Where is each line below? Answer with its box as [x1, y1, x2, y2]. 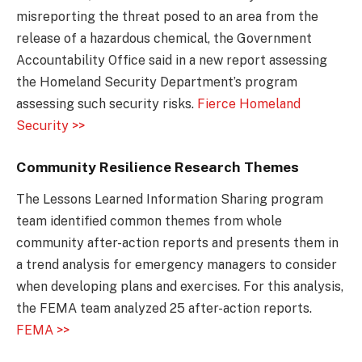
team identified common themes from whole [16, 213, 282, 229]
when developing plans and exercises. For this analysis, [16, 278, 343, 294]
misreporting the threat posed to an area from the [16, 9, 318, 25]
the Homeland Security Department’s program [16, 74, 297, 90]
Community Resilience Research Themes [16, 158, 299, 175]
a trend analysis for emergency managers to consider [16, 256, 337, 272]
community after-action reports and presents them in [16, 234, 339, 250]
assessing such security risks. [16, 96, 197, 112]
